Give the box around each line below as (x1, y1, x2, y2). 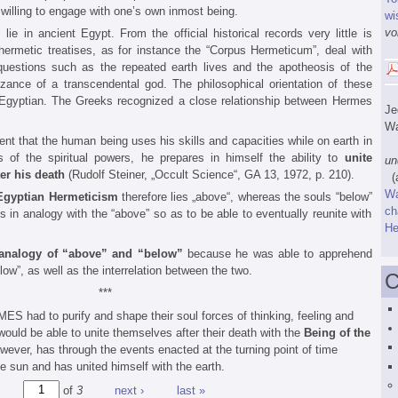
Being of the (303, 325, 370, 339)
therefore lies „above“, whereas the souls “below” (117, 190, 372, 204)
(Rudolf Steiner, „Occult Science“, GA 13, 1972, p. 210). (64, 167, 354, 181)
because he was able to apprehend (182, 246, 372, 260)
